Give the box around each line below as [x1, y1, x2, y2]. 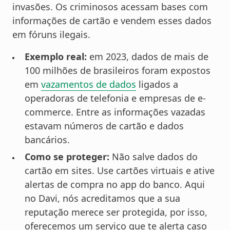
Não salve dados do [109, 150, 198, 163]
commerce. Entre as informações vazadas [25, 105, 205, 118]
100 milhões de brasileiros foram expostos [25, 64, 210, 76]
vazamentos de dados [41, 78, 136, 90]
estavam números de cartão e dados [25, 119, 184, 132]
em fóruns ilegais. [12, 28, 90, 41]
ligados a [136, 78, 178, 90]
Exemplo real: [25, 50, 87, 63]
